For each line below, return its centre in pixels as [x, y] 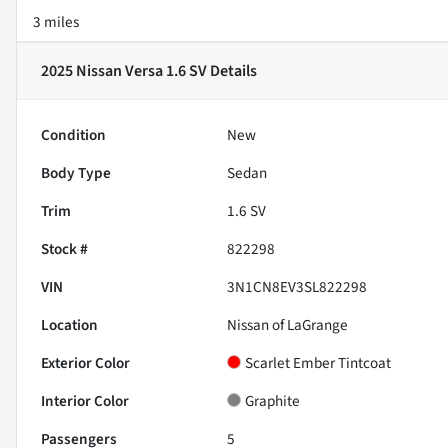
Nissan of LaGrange [288, 324]
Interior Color [85, 400]
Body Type [76, 172]
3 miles [56, 21]
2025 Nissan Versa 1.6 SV [124, 70]
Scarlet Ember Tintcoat [318, 362]
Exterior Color [85, 362]
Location [69, 324]
